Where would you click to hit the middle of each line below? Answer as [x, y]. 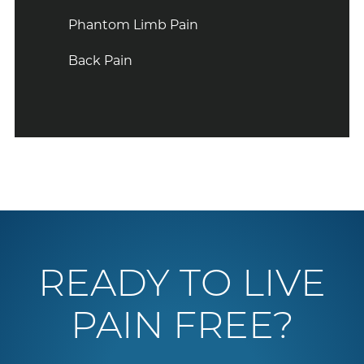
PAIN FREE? [182, 328]
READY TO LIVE [182, 286]
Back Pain [101, 60]
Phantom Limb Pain [134, 24]
